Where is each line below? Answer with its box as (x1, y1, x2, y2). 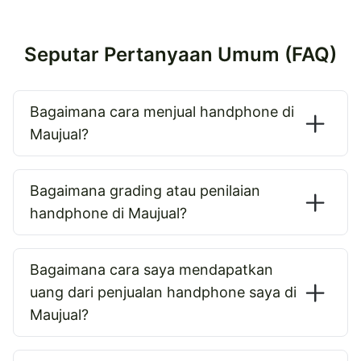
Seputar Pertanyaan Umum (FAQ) (24, 43, 337, 67)
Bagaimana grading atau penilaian (30, 182, 260, 200)
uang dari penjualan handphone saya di (30, 284, 297, 301)
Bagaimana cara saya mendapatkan (30, 261, 273, 279)
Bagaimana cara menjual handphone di (30, 103, 294, 121)
